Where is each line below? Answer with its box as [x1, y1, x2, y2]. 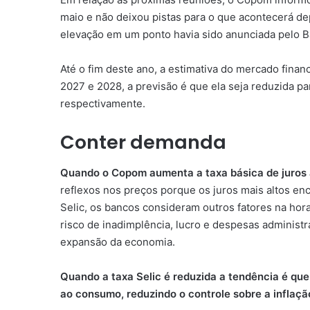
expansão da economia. [60, 235, 175, 249]
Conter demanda [60, 129, 226, 155]
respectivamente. [60, 96, 145, 110]
